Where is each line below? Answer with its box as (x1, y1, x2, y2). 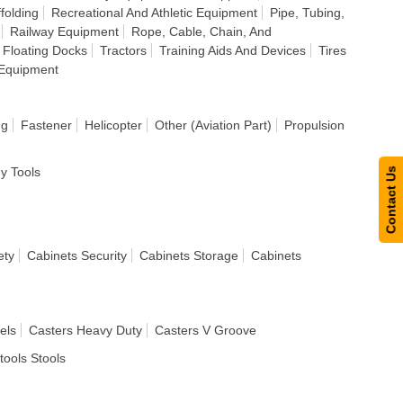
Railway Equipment (10, 24, 119, 39)
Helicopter (85, 118, 142, 132)
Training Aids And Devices (159, 43, 306, 58)
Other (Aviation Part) (155, 118, 272, 132)
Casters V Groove (155, 323, 256, 337)
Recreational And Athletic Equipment (51, 5, 257, 20)
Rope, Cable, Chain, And (131, 24, 272, 39)
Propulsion (284, 118, 345, 132)
